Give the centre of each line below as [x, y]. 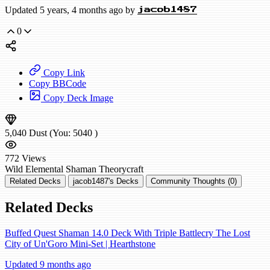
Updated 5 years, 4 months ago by [71, 10]
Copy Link [63, 73]
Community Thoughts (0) [194, 181]
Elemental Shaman [61, 169]
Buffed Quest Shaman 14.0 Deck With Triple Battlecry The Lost [127, 233]
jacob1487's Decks [106, 181]
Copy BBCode [58, 84]
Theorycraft [121, 169]
